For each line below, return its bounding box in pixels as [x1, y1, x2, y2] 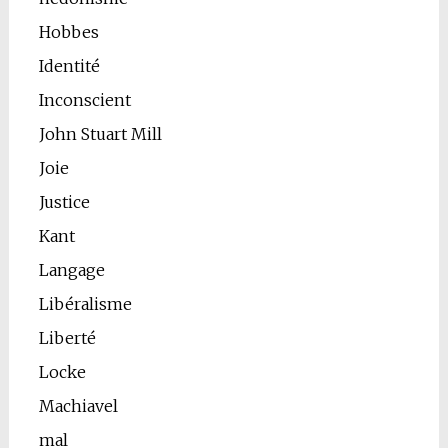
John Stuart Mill [38, 124, 162, 145]
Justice [38, 192, 90, 213]
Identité [38, 56, 100, 77]
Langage [38, 260, 105, 281]
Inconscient [38, 90, 131, 111]
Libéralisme [38, 294, 132, 315]
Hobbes [38, 22, 99, 43]
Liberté [38, 328, 96, 349]
